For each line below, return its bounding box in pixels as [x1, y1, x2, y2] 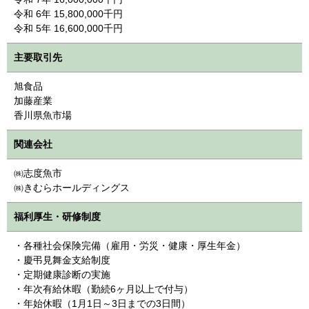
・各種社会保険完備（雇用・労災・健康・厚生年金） [14, 239, 246, 251]
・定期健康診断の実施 [14, 268, 110, 280]
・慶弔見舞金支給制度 [14, 254, 110, 266]
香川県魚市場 [14, 109, 72, 121]
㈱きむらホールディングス [14, 181, 130, 193]
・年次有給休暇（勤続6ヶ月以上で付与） [14, 283, 193, 295]
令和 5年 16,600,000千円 [14, 22, 123, 34]
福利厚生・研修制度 [14, 210, 101, 222]
